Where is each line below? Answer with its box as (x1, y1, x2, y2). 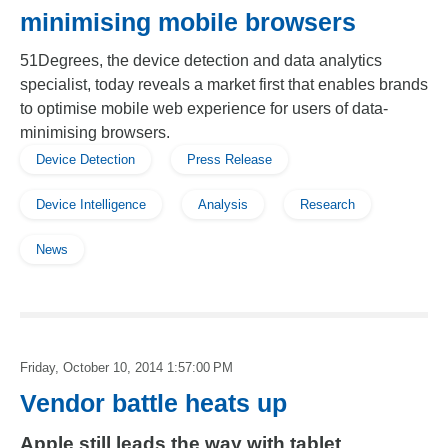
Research (300, 197, 355, 212)
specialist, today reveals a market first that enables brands (20, 76, 428, 93)
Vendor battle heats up (20, 389, 287, 417)
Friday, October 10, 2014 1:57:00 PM (20, 360, 233, 375)
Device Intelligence (36, 197, 146, 212)
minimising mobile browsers (20, 8, 356, 36)
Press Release (187, 152, 272, 167)
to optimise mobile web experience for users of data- (20, 100, 388, 117)
